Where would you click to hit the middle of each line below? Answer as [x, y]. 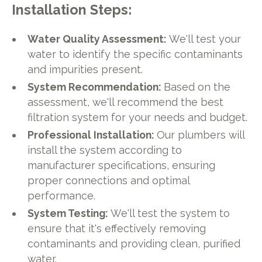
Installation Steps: [71, 10]
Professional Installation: [92, 135]
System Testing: [69, 213]
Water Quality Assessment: [99, 39]
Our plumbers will [201, 135]
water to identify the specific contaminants [135, 54]
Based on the [197, 87]
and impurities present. [85, 69]
